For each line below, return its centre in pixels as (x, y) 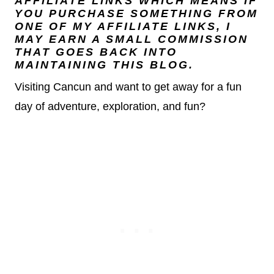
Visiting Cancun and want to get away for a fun (128, 87)
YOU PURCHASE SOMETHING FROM (136, 13)
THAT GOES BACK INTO (96, 52)
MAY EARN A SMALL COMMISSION (131, 39)
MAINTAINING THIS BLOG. (104, 65)
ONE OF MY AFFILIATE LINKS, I (123, 26)
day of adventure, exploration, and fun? (110, 106)
